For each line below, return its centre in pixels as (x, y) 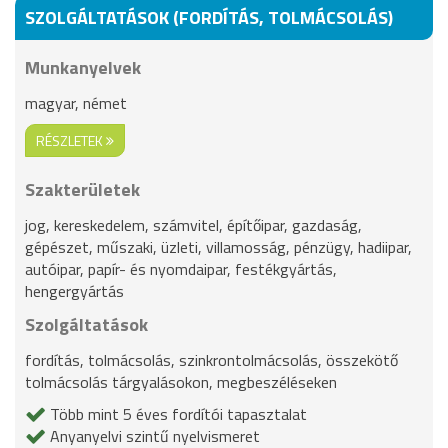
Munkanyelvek (83, 67)
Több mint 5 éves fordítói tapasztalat (176, 414)
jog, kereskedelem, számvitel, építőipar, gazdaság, (193, 225)
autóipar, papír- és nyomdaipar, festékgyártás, (181, 269)
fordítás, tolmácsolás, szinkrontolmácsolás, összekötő (211, 360)
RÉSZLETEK (71, 140)
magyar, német (76, 103)
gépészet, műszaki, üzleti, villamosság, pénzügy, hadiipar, (218, 247)
